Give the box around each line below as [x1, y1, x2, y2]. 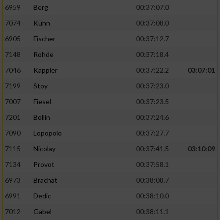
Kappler [33, 66, 57, 75]
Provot [33, 160, 55, 169]
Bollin [33, 113, 50, 122]
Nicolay [33, 144, 55, 153]
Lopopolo [33, 129, 62, 137]
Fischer [33, 34, 55, 43]
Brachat [33, 176, 57, 185]
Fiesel [33, 97, 51, 106]
